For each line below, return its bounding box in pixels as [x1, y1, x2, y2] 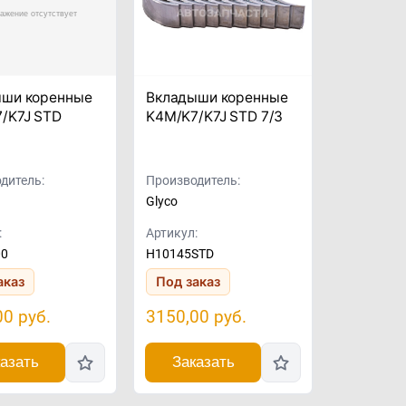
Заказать [171, 353, 235, 372]
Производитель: [146, 173, 240, 189]
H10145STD [146, 246, 214, 263]
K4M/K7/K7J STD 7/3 [146, 108, 284, 125]
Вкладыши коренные [146, 89, 288, 106]
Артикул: [146, 226, 198, 242]
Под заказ [156, 274, 220, 290]
